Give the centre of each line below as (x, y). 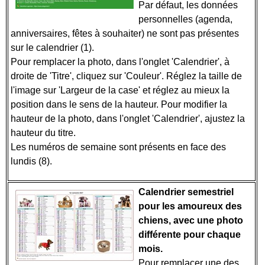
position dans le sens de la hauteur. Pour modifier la (119, 104)
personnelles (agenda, (185, 19)
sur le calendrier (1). (54, 48)
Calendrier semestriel (186, 192)
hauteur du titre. (44, 133)
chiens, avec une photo (191, 220)
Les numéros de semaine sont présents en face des (118, 147)
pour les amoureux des (190, 206)
